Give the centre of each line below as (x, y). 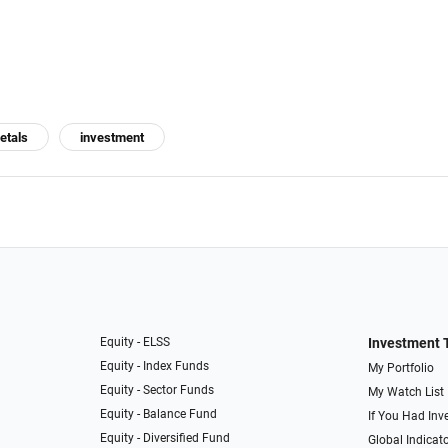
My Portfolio (400, 368)
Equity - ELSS (135, 342)
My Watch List (405, 392)
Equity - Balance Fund (159, 414)
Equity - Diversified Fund (165, 438)
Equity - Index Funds (155, 366)
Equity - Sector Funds (157, 390)
